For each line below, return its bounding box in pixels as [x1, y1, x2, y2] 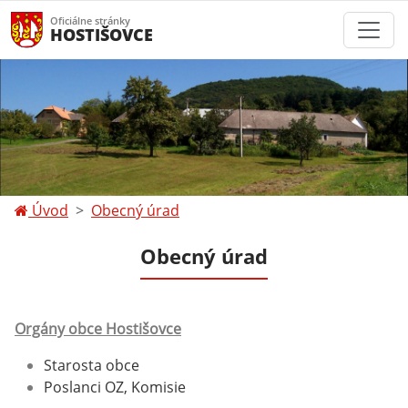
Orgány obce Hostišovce [15, 319, 181, 339]
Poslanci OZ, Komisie [44, 377, 186, 397]
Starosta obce [44, 355, 139, 375]
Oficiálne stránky [50, 14, 130, 27]
